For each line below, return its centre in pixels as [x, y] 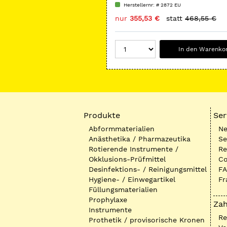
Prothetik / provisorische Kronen [147, 220]
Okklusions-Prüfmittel [127, 159]
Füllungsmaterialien [123, 190]
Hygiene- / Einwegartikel [132, 179]
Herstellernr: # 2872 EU [152, 5]
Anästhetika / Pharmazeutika [140, 139]
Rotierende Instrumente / [134, 149]
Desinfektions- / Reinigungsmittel [148, 169]
